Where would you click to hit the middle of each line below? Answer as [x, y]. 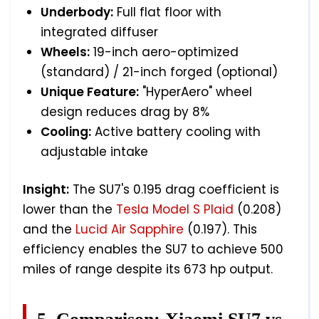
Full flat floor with [167, 12]
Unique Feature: [90, 92]
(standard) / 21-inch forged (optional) [159, 72]
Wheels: [65, 52]
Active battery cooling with [176, 132]
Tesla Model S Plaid [175, 210]
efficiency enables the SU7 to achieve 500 [153, 250]
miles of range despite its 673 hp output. [148, 270]
